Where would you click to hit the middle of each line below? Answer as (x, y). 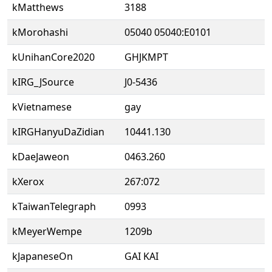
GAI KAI (141, 256)
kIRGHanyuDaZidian (58, 132)
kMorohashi (40, 32)
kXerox (28, 182)
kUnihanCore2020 (53, 57)
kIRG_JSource (43, 82)
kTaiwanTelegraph (54, 206)
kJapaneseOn (42, 256)
